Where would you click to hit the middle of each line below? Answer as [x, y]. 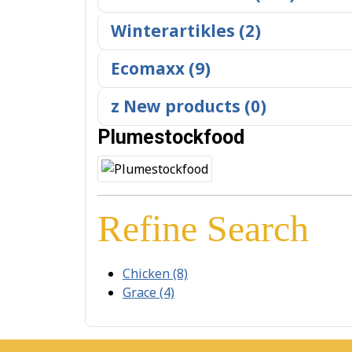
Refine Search [203, 228]
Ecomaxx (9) [161, 68]
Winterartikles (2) [186, 31]
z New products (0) [189, 106]
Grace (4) [148, 292]
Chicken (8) [155, 273]
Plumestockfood [171, 137]
